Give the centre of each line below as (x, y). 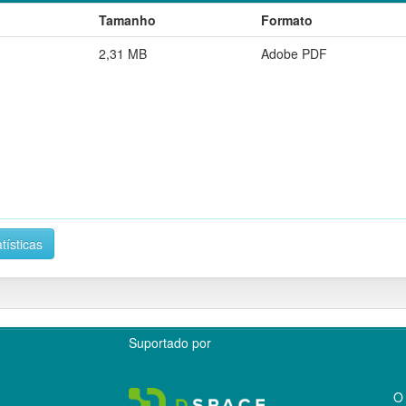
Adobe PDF (294, 53)
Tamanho (127, 19)
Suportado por (170, 342)
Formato (287, 19)
